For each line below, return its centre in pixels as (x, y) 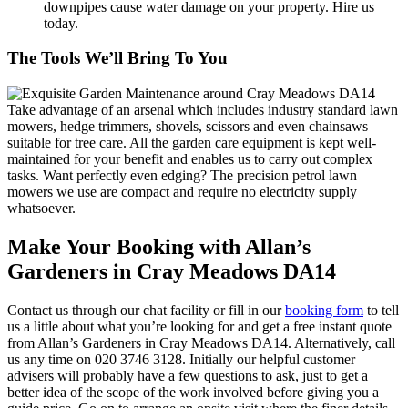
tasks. (23, 175)
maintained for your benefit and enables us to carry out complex (190, 158)
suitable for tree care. (68, 142)
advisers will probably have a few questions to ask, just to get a (188, 375)
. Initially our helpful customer (269, 359)
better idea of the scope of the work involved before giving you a (193, 392)
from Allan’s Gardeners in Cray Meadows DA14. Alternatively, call (201, 342)
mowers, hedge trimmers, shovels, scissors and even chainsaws (188, 126)
